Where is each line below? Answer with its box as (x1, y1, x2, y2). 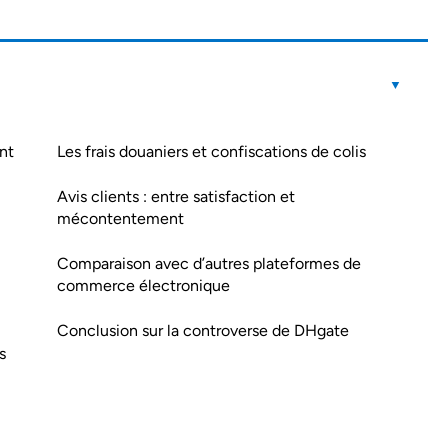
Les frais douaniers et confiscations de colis (57, 142, 366, 161)
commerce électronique (57, 276, 230, 295)
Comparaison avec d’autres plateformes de (57, 254, 361, 273)
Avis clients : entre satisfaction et (57, 187, 295, 206)
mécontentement (57, 209, 184, 228)
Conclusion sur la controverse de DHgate (57, 321, 349, 340)
